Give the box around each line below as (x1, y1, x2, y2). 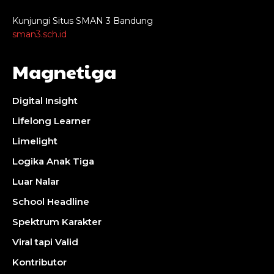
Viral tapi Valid (12, 236, 78, 248)
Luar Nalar (12, 176, 59, 188)
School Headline (12, 196, 89, 208)
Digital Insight (12, 95, 78, 107)
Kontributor (12, 256, 67, 268)
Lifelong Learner (12, 115, 91, 127)
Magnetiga (12, 59, 116, 84)
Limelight (12, 135, 57, 147)
